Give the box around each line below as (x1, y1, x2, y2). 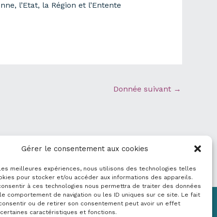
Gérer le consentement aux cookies (21, 144, 148, 153)
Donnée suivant (113, 84, 173, 93)
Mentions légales (119, 202, 182, 212)
